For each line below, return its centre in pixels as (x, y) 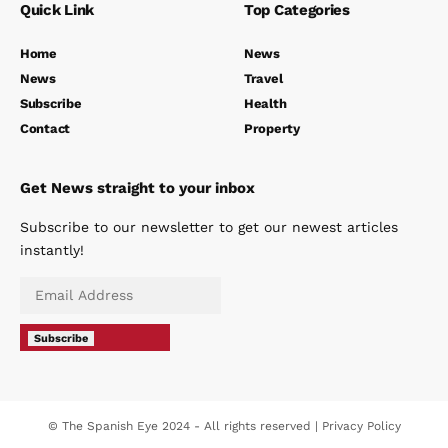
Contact (45, 129)
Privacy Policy (361, 426)
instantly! (52, 250)
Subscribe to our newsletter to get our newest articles (209, 227)
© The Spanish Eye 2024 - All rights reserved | (184, 426)
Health (265, 104)
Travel (263, 79)
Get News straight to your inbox (137, 188)
